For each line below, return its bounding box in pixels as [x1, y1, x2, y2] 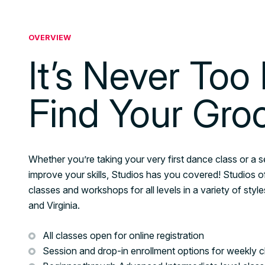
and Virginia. [28, 199, 80, 211]
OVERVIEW [28, 33, 71, 42]
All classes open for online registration [43, 230, 204, 242]
